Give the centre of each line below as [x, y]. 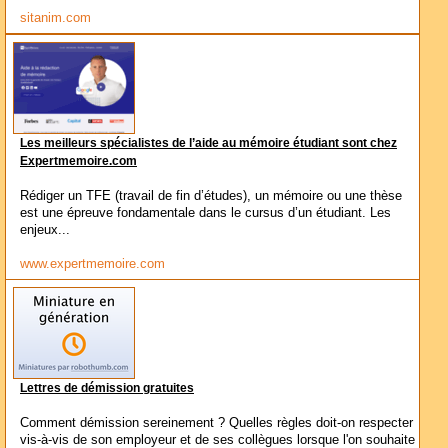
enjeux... [45, 229]
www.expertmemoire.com [92, 263]
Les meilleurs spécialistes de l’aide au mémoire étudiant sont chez [208, 143]
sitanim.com [55, 17]
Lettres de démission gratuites [107, 388]
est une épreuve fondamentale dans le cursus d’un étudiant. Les [205, 212]
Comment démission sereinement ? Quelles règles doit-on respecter [216, 422]
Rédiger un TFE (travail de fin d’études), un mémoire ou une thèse [211, 195]
